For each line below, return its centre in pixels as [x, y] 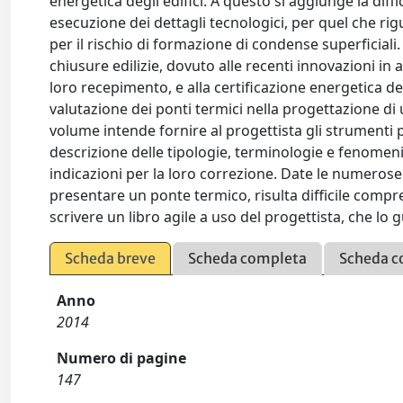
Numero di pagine [122, 358]
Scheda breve [111, 258]
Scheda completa [248, 258]
